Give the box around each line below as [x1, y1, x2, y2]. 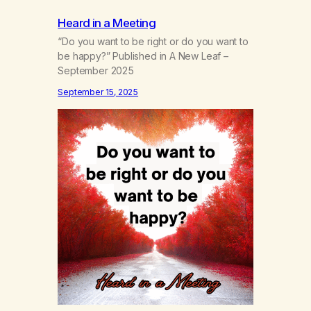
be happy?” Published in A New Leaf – [58, 49, 228, 62]
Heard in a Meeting [58, 15, 156, 30]
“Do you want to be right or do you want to [58, 35, 249, 47]
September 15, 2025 [58, 87, 139, 98]
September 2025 [58, 64, 134, 76]
